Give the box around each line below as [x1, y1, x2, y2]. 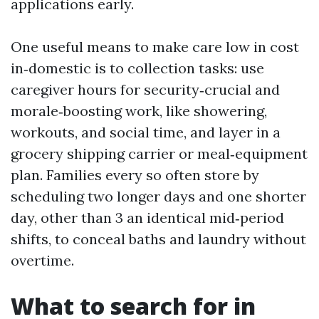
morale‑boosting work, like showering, [11, 102, 267, 120]
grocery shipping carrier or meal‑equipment [11, 145, 308, 162]
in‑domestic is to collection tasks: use [11, 59, 264, 77]
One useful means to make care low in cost [11, 38, 299, 56]
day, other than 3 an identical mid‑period [11, 209, 284, 226]
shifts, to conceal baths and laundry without [11, 230, 306, 248]
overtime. [11, 251, 74, 269]
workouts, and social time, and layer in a [11, 123, 281, 141]
